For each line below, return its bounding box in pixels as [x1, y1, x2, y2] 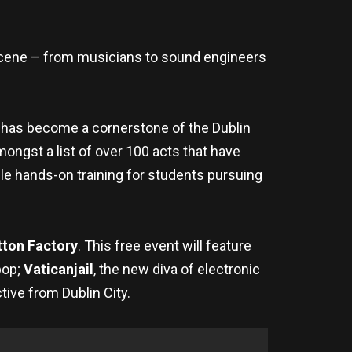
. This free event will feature [77, 236, 251, 254]
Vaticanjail [24, 260, 93, 277]
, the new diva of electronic [93, 260, 260, 277]
